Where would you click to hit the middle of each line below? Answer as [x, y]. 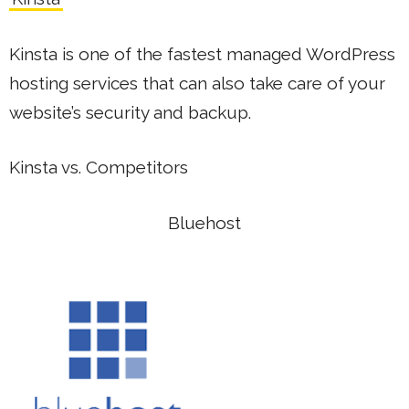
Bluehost [204, 222]
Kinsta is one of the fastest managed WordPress [202, 53]
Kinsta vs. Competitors [99, 167]
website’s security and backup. [130, 112]
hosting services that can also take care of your [197, 83]
